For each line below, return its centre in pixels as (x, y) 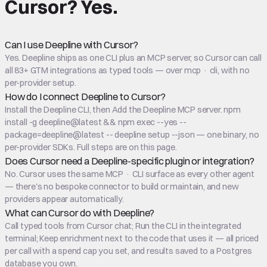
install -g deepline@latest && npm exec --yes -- (96, 122)
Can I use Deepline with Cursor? (72, 45)
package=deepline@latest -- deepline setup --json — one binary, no (132, 135)
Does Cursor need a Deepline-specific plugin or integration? (130, 161)
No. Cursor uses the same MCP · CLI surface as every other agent (130, 174)
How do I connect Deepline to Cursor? (85, 97)
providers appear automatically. (64, 199)
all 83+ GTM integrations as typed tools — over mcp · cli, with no (127, 70)
